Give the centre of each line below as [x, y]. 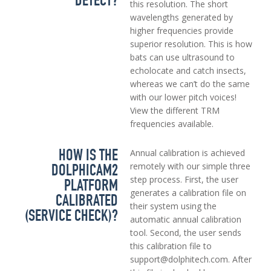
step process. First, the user [184, 180]
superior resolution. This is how [191, 44]
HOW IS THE [88, 155]
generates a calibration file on [188, 193]
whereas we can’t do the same [190, 84]
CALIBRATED [87, 201]
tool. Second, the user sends [185, 233]
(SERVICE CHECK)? [71, 216]
